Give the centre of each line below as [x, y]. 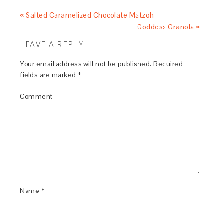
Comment [36, 96]
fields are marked [49, 75]
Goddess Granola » [169, 27]
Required [167, 64]
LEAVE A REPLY [52, 44]
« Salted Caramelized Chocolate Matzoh [87, 15]
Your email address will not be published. [86, 64]
